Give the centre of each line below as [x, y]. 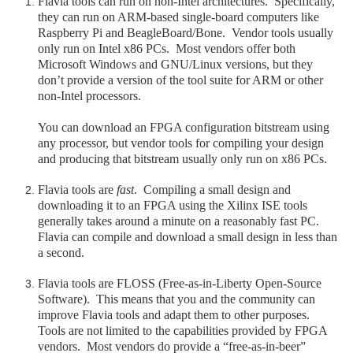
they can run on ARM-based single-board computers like [178, 17]
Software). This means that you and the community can [176, 299]
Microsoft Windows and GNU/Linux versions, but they [175, 64]
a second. [61, 253]
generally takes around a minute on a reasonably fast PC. [180, 221]
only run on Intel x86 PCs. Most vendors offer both [167, 48]
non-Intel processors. [89, 96]
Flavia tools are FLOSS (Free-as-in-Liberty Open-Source [180, 283]
